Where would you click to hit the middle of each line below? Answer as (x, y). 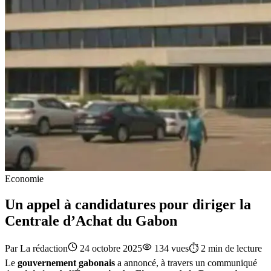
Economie (24, 178)
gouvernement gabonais (66, 263)
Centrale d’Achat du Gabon (91, 220)
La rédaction (44, 248)
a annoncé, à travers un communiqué (186, 263)
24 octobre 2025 (111, 248)
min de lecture (234, 248)
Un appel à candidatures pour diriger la (128, 204)
